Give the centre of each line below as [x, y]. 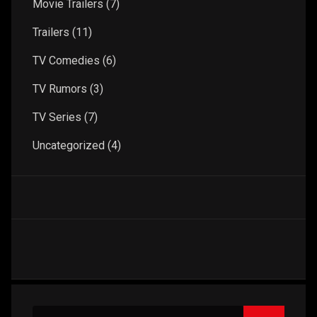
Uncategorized [69, 145]
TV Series [57, 117]
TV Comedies [66, 60]
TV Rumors [60, 88]
